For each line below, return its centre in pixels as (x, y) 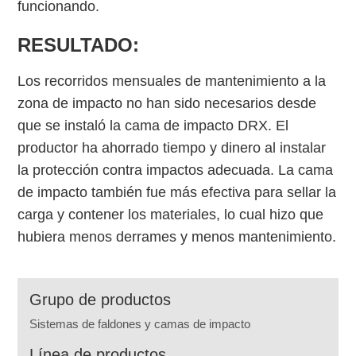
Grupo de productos (101, 300)
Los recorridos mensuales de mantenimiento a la (172, 81)
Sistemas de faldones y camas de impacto (140, 324)
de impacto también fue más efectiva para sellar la (177, 193)
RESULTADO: (79, 45)
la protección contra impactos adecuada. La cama (176, 170)
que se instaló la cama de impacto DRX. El (153, 126)
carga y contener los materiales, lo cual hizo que (171, 215)
